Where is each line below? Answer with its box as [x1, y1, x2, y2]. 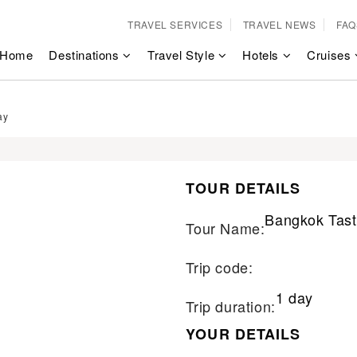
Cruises [307, 46, 355, 63]
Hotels [242, 46, 283, 63]
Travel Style [147, 46, 218, 63]
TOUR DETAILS [186, 178, 301, 198]
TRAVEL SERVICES [127, 18, 223, 31]
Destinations [49, 46, 124, 63]
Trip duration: [186, 296, 276, 316]
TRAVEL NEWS [242, 18, 316, 31]
